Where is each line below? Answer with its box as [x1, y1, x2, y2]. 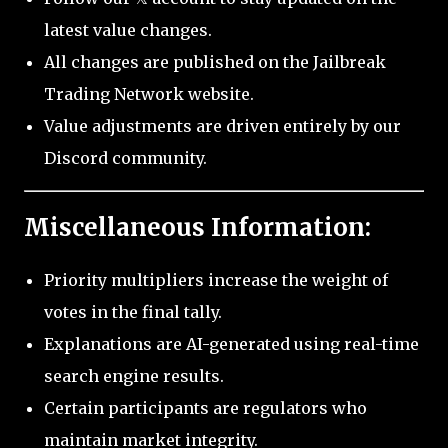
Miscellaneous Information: [24, 212, 371, 243]
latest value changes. [44, 20, 212, 41]
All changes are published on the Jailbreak [44, 52, 386, 73]
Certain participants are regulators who [44, 397, 367, 418]
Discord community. [44, 148, 207, 169]
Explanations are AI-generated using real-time [44, 333, 419, 354]
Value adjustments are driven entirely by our [44, 116, 401, 137]
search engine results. [44, 365, 224, 386]
